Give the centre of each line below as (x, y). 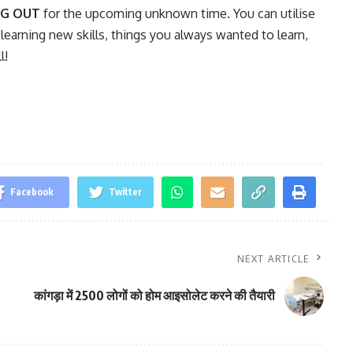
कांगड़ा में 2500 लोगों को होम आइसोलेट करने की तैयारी (154, 296)
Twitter (125, 191)
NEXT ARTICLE (273, 258)
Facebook (32, 191)
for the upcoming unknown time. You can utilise (178, 13)
